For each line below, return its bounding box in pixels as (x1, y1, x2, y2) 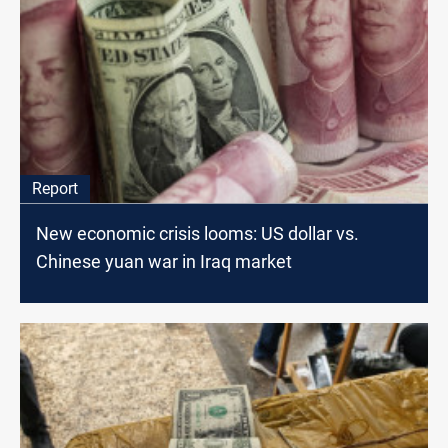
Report (32, 178, 78, 198)
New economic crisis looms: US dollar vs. (36, 222, 359, 244)
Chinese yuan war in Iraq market (36, 250, 292, 272)
